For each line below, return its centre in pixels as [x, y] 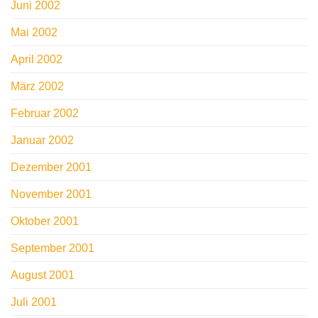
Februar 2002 [45, 114]
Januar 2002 [42, 141]
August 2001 [43, 275]
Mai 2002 [34, 33]
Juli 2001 [34, 302]
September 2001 [53, 248]
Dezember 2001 [51, 168]
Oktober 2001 [45, 221]
